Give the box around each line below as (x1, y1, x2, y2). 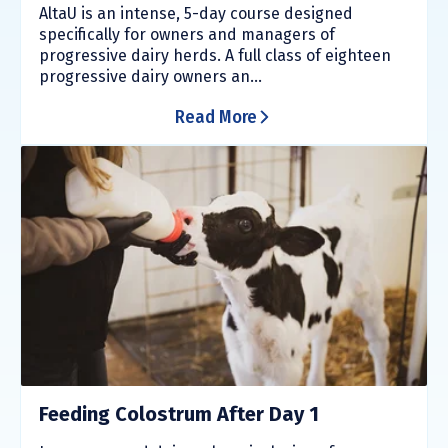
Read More (175, 105, 257, 128)
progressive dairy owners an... (39, 66, 262, 86)
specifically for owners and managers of (39, 24, 335, 44)
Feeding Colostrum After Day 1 (39, 402, 319, 427)
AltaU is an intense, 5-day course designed (39, 3, 353, 23)
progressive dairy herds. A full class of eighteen (39, 45, 391, 65)
